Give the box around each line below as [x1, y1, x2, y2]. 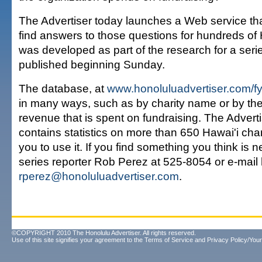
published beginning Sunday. [19, 58, 165, 71]
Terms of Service [144, 236, 193, 243]
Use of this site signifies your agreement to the [12, 236, 144, 243]
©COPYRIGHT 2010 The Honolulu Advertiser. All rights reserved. [12, 229, 196, 236]
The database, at [19, 82, 107, 95]
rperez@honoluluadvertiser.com [19, 170, 179, 182]
